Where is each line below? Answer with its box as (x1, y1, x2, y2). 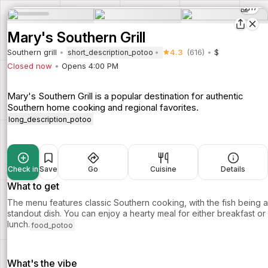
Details (221, 165, 245, 174)
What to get (7, 180, 59, 193)
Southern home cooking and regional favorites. (7, 101, 199, 113)
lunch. (7, 219, 30, 230)
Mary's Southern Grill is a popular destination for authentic (7, 90, 243, 102)
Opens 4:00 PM (62, 60, 118, 71)
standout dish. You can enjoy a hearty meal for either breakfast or (7, 208, 266, 219)
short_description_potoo (68, 48, 154, 57)
